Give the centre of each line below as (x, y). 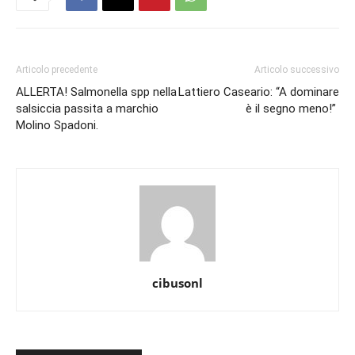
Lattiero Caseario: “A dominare (259, 92)
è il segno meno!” (292, 109)
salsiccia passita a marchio (87, 109)
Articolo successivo (297, 70)
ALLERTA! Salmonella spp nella (96, 92)
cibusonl (177, 283)
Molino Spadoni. (57, 126)
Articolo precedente (57, 70)
